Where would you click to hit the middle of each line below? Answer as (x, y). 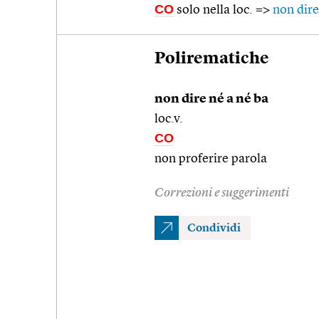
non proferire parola (211, 158)
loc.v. (169, 119)
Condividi (214, 228)
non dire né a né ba (211, 99)
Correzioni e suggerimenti (222, 193)
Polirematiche (212, 59)
